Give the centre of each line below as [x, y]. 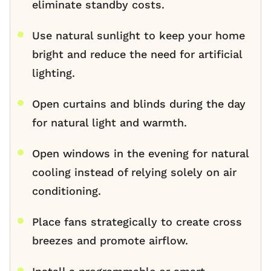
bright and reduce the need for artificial [137, 54]
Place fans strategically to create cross [137, 222]
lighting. [54, 73]
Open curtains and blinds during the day [139, 104]
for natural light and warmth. [109, 123]
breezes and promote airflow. [110, 241]
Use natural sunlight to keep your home [139, 36]
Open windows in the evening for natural [140, 154]
